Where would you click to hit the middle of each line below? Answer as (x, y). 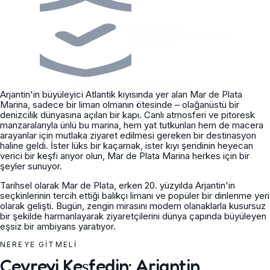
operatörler (155, 39)
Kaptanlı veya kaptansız (181, 35)
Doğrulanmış (155, 31)
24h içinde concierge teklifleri (135, 85)
